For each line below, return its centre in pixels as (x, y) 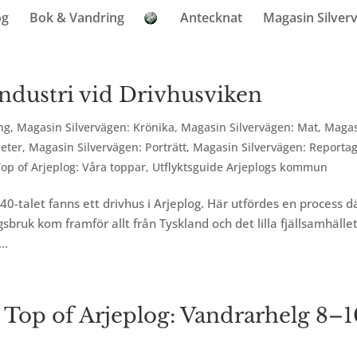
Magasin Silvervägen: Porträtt (108, 147)
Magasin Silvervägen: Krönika (96, 127)
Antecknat (211, 18)
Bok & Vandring (77, 18)
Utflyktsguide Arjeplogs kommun (240, 167)
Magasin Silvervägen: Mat (250, 127)
